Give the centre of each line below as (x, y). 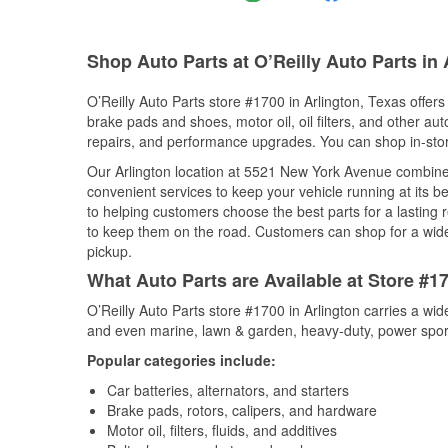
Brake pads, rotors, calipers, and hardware (242, 410)
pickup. (109, 251)
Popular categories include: (181, 360)
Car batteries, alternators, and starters (228, 390)
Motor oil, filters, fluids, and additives (222, 430)
